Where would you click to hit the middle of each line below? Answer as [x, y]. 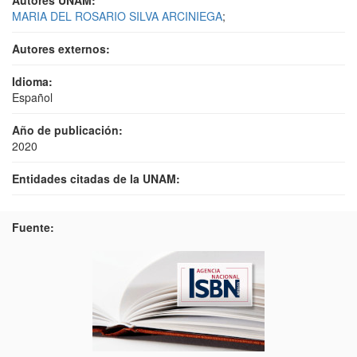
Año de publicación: [67, 130]
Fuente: [33, 227]
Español [32, 97]
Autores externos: [61, 49]
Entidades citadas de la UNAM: [96, 178]
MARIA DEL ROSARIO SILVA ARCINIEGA [117, 16]
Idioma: [32, 81]
